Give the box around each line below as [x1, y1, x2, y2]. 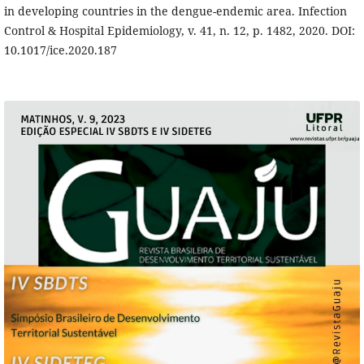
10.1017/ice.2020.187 [3, 41, 117, 58]
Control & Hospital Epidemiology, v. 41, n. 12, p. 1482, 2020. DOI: [3, 22, 355, 38]
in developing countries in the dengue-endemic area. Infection [3, 2, 347, 19]
